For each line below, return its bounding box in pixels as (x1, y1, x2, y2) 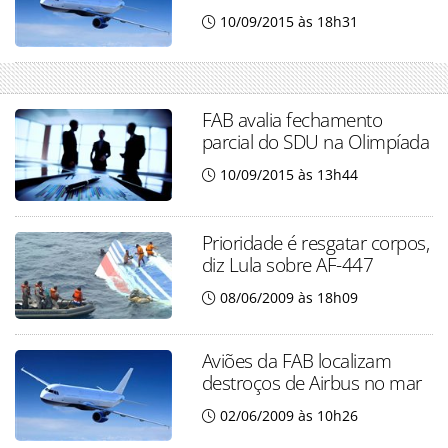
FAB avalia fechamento (201, 106, 383, 134)
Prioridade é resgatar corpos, (201, 228, 430, 256)
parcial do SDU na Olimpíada (201, 128, 430, 156)
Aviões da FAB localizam (201, 346, 392, 374)
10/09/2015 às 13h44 (219, 165, 358, 185)
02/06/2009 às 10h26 (219, 405, 358, 425)
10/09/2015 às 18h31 (219, 11, 358, 31)
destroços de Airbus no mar (201, 368, 422, 396)
